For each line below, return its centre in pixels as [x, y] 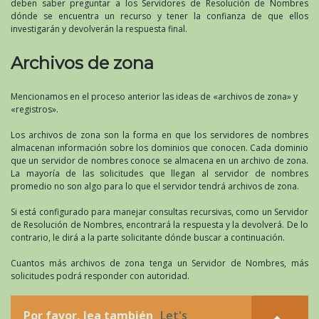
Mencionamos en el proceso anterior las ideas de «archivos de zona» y [154, 96]
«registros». [35, 109]
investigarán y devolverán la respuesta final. [99, 29]
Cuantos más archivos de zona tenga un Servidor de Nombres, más [159, 263]
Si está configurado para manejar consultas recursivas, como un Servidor [159, 211]
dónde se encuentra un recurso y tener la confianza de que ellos [159, 16]
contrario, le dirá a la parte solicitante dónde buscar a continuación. [148, 237]
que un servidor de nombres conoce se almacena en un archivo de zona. [159, 160]
